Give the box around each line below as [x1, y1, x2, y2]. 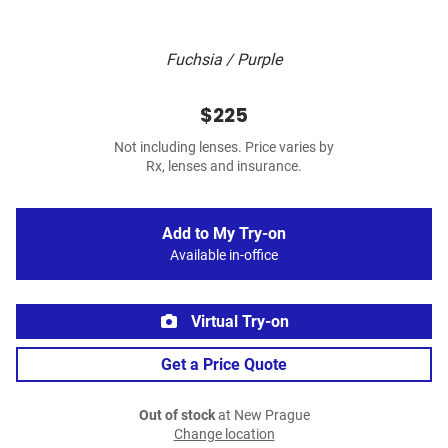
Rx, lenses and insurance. [146, 158, 302, 176]
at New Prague [214, 407, 310, 425]
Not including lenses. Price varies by [114, 139, 334, 157]
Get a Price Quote [161, 355, 287, 375]
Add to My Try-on [162, 224, 286, 244]
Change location [173, 426, 275, 444]
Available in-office [170, 247, 278, 265]
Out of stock [138, 407, 215, 425]
